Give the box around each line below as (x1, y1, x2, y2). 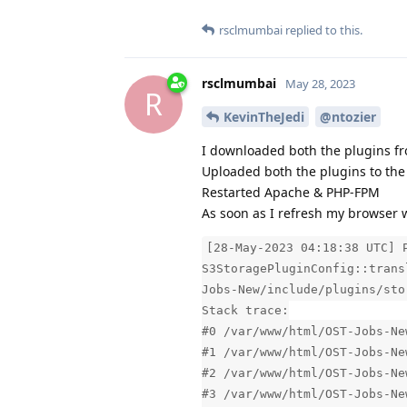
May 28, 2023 (285, 74, 355, 92)
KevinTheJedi (223, 107, 304, 125)
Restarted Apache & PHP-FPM (202, 183, 380, 201)
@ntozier (320, 107, 376, 125)
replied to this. (283, 21, 362, 38)
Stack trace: (202, 303, 289, 317)
